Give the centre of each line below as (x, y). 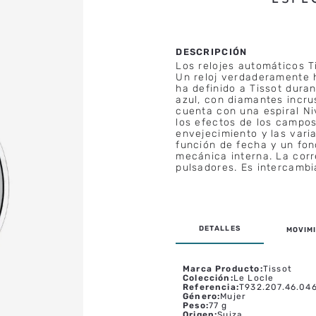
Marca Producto (221, 269)
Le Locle (254, 278)
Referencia (209, 287)
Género (200, 297)
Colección (206, 278)
